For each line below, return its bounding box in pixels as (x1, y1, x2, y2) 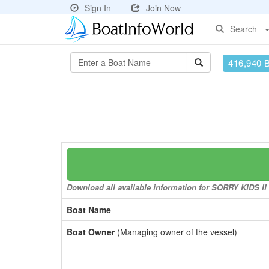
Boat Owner (67, 226, 115, 238)
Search (230, 23, 257, 35)
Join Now (146, 2, 181, 14)
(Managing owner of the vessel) (115, 226, 237, 238)
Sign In (85, 2, 111, 14)
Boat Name (67, 204, 111, 216)
